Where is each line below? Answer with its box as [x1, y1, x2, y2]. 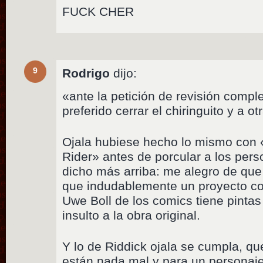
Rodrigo [62, 66, 110, 80]
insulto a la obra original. [62, 208, 201, 222]
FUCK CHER [62, 4, 134, 18]
